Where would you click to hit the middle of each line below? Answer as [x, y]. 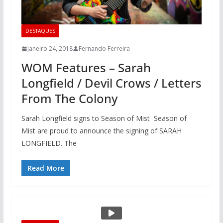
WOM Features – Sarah [86, 68]
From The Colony [69, 99]
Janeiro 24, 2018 [50, 49]
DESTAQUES [40, 31]
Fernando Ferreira [104, 49]
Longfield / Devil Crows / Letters [111, 83]
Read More [46, 168]
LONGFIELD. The [49, 143]
